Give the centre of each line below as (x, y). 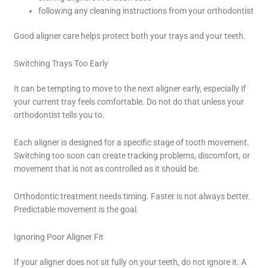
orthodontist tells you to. (60, 115)
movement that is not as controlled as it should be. (107, 169)
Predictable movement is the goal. (77, 210)
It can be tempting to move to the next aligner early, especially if (130, 89)
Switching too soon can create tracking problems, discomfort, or (132, 156)
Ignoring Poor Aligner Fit (59, 237)
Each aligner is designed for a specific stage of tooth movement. (132, 143)
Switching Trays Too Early (61, 64)
